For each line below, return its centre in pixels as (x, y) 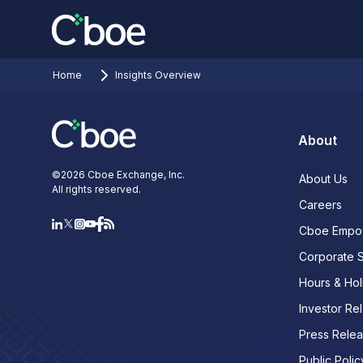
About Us (323, 179)
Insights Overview (158, 75)
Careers (320, 205)
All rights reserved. (96, 189)
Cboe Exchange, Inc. (135, 175)
